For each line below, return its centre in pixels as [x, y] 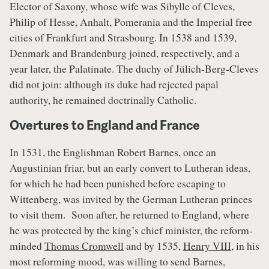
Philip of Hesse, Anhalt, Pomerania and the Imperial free [131, 21]
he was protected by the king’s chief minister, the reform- [131, 230]
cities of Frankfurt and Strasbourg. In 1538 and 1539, [123, 37]
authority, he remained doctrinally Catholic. [103, 99]
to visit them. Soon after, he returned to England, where [129, 215]
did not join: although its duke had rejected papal [114, 84]
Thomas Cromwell [84, 246]
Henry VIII [207, 246]
